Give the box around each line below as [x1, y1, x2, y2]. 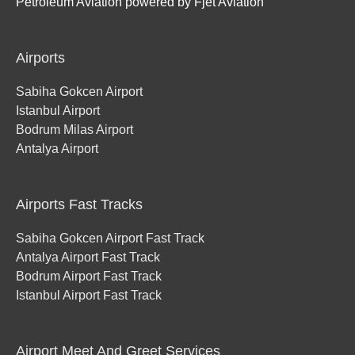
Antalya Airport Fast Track [16, 250, 160, 264]
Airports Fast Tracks [16, 196, 143, 212]
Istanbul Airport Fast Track [16, 288, 162, 302]
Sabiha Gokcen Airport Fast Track [16, 231, 204, 245]
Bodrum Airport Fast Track [16, 269, 162, 283]
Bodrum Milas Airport [16, 123, 133, 137]
